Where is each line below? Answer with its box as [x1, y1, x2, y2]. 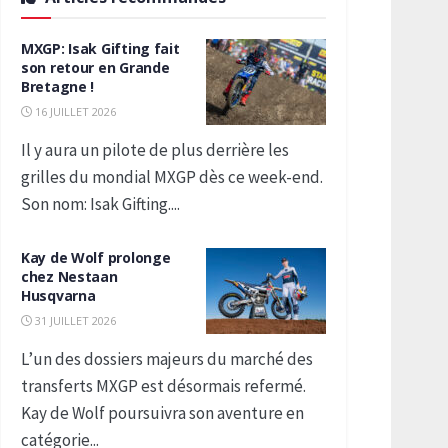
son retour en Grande [21, 58, 170, 77]
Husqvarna [21, 286, 96, 305]
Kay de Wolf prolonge [21, 248, 171, 267]
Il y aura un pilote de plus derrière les [21, 139, 289, 161]
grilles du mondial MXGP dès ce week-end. [21, 166, 323, 188]
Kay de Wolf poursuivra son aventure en [21, 402, 304, 424]
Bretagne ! [21, 77, 95, 96]
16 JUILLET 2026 [32, 104, 116, 119]
